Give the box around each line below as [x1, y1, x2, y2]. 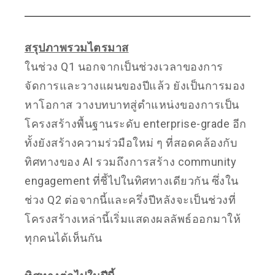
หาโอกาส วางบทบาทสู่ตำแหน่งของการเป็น [25, 98, 239, 111]
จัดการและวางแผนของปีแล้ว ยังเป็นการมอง [25, 79, 246, 92]
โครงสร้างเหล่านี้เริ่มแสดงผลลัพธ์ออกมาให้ [25, 212, 241, 225]
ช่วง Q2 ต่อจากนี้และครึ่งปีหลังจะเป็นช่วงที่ [25, 193, 236, 206]
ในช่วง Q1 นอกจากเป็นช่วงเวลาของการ [25, 60, 223, 73]
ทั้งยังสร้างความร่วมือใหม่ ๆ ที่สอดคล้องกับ [25, 136, 237, 149]
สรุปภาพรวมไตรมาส [25, 41, 129, 54]
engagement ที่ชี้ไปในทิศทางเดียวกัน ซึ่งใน [25, 174, 239, 187]
